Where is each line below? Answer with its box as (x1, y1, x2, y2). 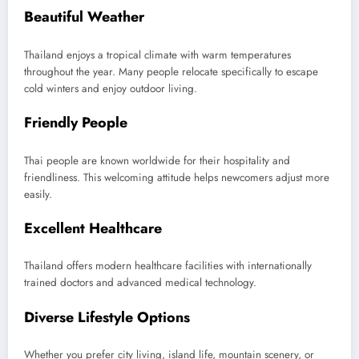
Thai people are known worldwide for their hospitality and (24, 152, 290, 168)
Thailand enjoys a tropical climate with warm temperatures (24, 46, 291, 63)
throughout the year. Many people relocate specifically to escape (24, 63, 318, 79)
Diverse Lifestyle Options (24, 306, 190, 328)
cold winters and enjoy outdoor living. (24, 80, 197, 96)
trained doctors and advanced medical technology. (24, 275, 256, 291)
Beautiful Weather (24, 6, 144, 28)
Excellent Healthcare (24, 217, 162, 239)
